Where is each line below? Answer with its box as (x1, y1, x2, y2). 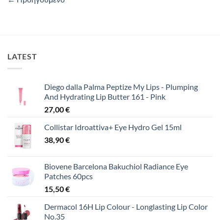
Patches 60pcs (44, 171, 93, 181)
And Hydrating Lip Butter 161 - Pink (44, 92, 165, 101)
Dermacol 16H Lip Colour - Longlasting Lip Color (44, 202, 208, 211)
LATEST (7, 52, 37, 61)
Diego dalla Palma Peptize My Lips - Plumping (44, 82, 198, 91)
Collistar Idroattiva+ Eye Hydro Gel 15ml (44, 122, 182, 132)
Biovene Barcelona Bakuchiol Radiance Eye (44, 162, 188, 171)
